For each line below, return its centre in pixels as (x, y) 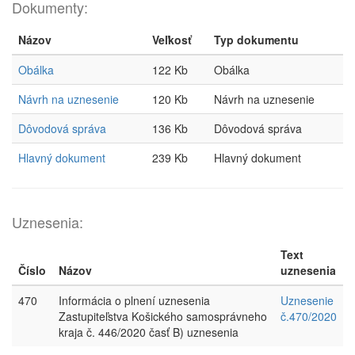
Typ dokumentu (256, 40)
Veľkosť (172, 40)
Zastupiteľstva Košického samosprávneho (163, 316)
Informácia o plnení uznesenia (134, 300)
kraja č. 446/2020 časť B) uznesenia (149, 332)
